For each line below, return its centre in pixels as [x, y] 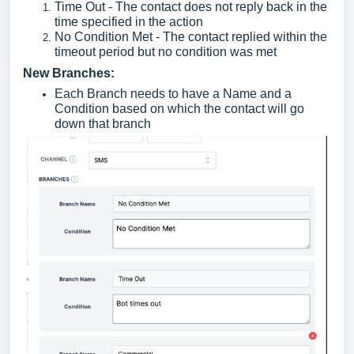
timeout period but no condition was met [166, 52]
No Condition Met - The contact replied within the [191, 37]
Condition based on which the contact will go [179, 109]
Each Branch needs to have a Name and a [173, 94]
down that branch [103, 124]
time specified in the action [129, 22]
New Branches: [69, 73]
